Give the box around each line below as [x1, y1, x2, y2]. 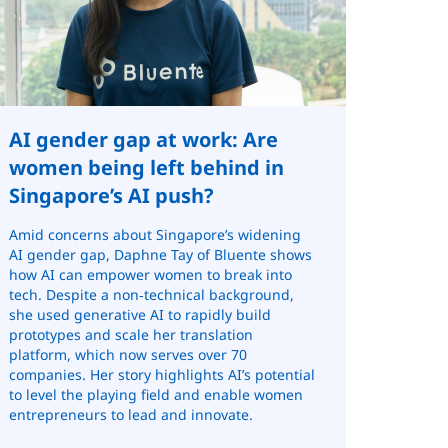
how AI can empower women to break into [9, 264, 293, 284]
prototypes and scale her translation [9, 324, 254, 344]
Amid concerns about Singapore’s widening [9, 224, 302, 244]
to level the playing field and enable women [9, 384, 304, 404]
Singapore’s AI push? [9, 181, 215, 209]
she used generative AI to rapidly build [9, 304, 272, 324]
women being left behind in [9, 153, 285, 181]
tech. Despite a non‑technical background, [9, 284, 295, 304]
